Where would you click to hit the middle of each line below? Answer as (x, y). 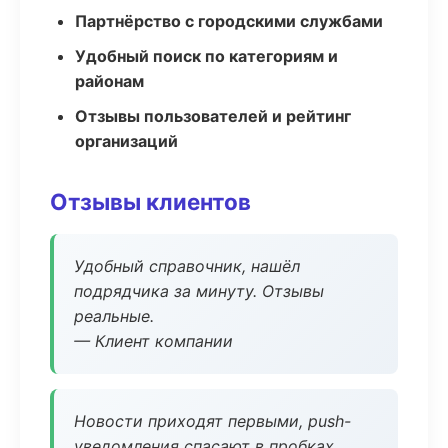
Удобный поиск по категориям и (206, 56)
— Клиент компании (153, 341)
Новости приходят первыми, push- (212, 421)
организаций (126, 141)
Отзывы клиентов (150, 201)
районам (109, 81)
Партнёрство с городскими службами (229, 21)
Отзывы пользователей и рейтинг (213, 116)
